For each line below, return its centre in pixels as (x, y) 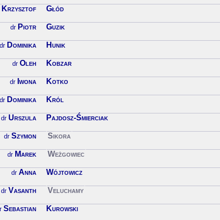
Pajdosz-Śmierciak (77, 118)
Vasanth (22, 191)
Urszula (22, 118)
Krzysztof (19, 9)
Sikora (59, 136)
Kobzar (59, 63)
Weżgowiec (66, 154)
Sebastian (20, 209)
